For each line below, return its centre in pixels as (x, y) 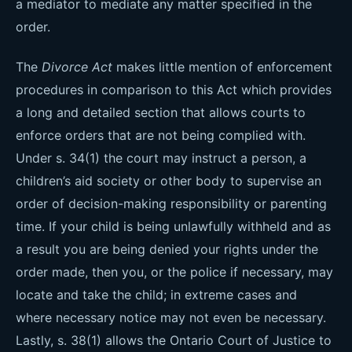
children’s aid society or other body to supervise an (169, 181)
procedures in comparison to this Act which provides (174, 90)
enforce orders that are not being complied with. (161, 135)
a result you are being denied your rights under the (167, 249)
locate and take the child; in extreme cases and (156, 295)
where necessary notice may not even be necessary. (171, 317)
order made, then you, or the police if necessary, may (174, 272)
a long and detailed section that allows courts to (161, 112)
